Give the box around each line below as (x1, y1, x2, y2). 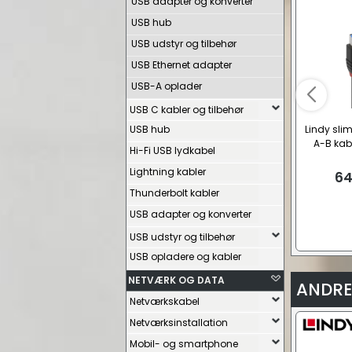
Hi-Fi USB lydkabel (130, 144, 215, 157)
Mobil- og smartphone (130, 337, 238, 350)
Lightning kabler (130, 165, 206, 178)
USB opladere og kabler (130, 250, 241, 263)
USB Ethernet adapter (131, 58, 232, 71)
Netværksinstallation (130, 316, 228, 329)
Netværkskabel (130, 295, 200, 308)
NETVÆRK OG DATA (128, 273, 225, 287)
